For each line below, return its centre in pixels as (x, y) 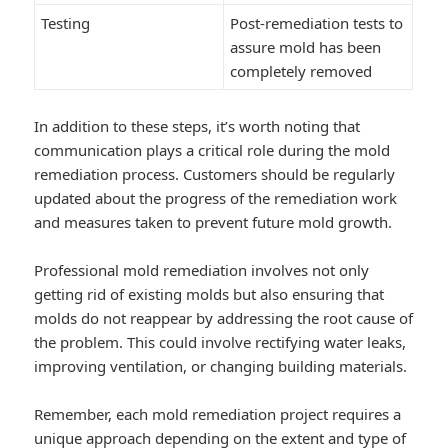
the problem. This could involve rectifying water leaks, (220, 341)
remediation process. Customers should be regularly (215, 173)
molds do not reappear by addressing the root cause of (224, 317)
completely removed (301, 70)
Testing (66, 22)
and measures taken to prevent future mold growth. (213, 221)
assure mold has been (306, 46)
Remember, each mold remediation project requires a (218, 413)
